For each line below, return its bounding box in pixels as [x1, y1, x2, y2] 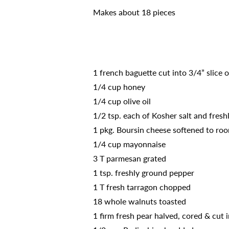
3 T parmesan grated [93, 153, 166, 163]
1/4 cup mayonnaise [93, 139, 166, 149]
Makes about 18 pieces [93, 7, 175, 17]
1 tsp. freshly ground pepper [93, 168, 194, 177]
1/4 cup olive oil [93, 96, 151, 106]
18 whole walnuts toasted [93, 196, 186, 206]
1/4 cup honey [93, 82, 145, 91]
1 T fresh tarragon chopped [93, 182, 191, 192]
